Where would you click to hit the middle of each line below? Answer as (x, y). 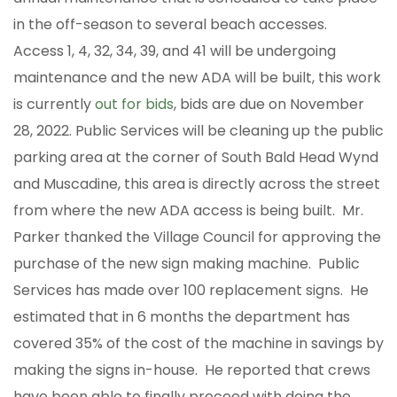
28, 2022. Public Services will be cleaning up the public (198, 131)
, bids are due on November (269, 105)
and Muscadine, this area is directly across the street (197, 184)
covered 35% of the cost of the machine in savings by (198, 344)
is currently (54, 105)
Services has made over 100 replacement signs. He (191, 291)
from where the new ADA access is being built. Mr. (188, 211)
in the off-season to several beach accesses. (172, 25)
